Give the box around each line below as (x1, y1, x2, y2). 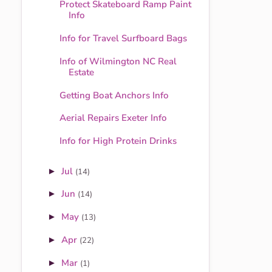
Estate (68, 66, 94, 78)
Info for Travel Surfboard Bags (59, 32, 187, 45)
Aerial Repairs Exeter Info (59, 112, 167, 124)
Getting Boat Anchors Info (59, 89, 169, 101)
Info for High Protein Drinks (59, 135, 177, 148)
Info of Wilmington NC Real (59, 55, 177, 67)
